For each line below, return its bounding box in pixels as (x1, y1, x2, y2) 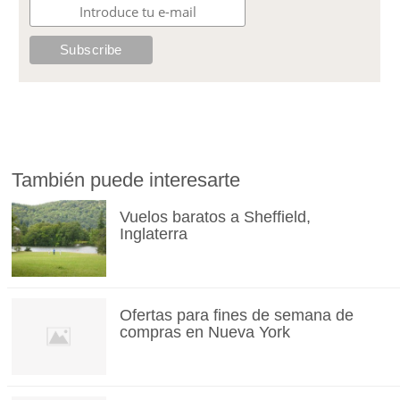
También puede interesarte (12, 169, 241, 192)
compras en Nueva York (119, 323, 290, 342)
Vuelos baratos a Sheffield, (119, 208, 311, 227)
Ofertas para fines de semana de (119, 306, 354, 325)
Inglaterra (119, 225, 187, 244)
